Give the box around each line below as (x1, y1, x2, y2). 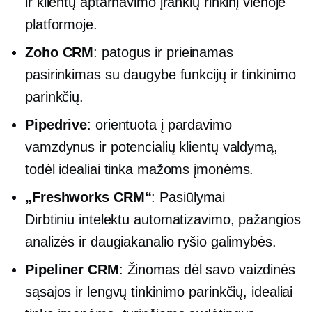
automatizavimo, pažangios (130, 211, 301, 227)
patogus (102, 44, 151, 60)
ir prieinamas (150, 44, 233, 60)
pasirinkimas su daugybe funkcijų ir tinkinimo (25, 66, 296, 82)
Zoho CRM (25, 44, 94, 60)
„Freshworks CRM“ (25, 189, 152, 205)
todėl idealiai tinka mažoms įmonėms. (25, 161, 254, 177)
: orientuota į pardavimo (87, 116, 232, 132)
